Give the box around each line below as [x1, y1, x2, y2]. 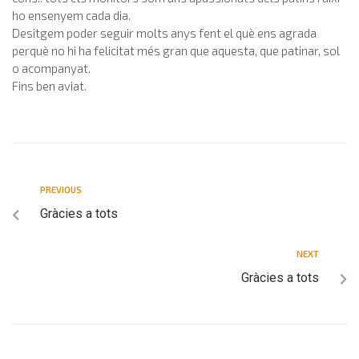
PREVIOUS [40, 184, 82, 196]
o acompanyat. [12, 61, 91, 76]
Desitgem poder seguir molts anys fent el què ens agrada [12, 26, 317, 41]
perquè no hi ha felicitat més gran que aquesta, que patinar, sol [12, 43, 340, 58]
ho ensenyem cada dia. [12, 8, 131, 23]
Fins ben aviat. [12, 79, 87, 94]
